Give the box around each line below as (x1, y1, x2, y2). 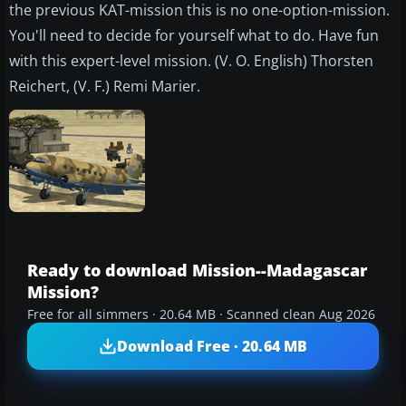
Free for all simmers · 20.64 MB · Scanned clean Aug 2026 (27, 306, 375, 324)
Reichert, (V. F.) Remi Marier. (9, 76, 200, 97)
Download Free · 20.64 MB (117, 335, 307, 356)
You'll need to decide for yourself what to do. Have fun (9, 25, 379, 46)
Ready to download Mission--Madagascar (27, 259, 367, 282)
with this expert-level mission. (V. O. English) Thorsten (9, 51, 373, 72)
